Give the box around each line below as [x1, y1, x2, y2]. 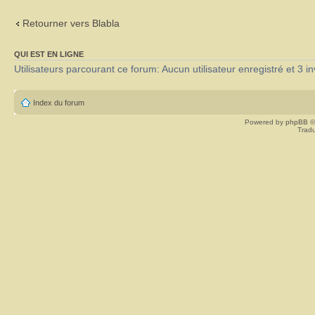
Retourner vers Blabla [22, 17, 120, 29]
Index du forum [33, 98, 84, 108]
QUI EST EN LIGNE [14, 50, 84, 59]
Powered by [245, 118, 285, 127]
